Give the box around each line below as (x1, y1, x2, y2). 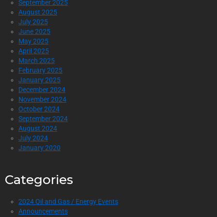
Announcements (18, 207, 68, 215)
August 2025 (18, 8, 57, 16)
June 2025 (18, 27, 50, 35)
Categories (5, 171, 73, 187)
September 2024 (18, 114, 68, 123)
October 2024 (18, 105, 60, 113)
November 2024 (18, 95, 66, 103)
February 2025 (18, 66, 62, 74)
